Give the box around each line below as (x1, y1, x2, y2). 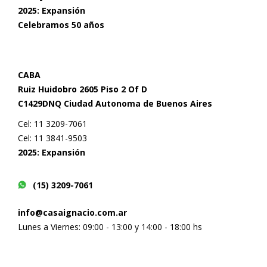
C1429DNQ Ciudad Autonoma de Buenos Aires (18, 98, 212, 110)
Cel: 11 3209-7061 (18, 118, 87, 130)
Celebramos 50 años (18, 19, 104, 31)
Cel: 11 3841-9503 (18, 132, 87, 144)
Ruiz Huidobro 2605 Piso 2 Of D (18, 83, 147, 95)
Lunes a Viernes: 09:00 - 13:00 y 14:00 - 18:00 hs (18, 221, 202, 233)
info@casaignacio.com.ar (18, 207, 127, 219)
